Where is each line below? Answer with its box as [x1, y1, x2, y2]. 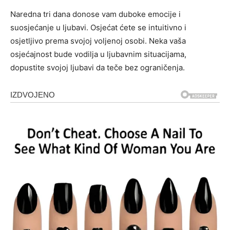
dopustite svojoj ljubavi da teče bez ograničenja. [10, 63, 185, 73]
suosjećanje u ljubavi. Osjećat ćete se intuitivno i [10, 23, 186, 33]
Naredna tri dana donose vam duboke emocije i [10, 9, 181, 20]
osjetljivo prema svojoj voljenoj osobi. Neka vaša [10, 36, 186, 46]
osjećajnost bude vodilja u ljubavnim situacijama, [10, 49, 186, 60]
